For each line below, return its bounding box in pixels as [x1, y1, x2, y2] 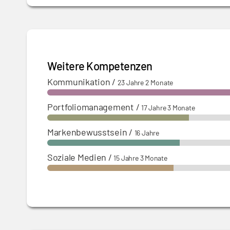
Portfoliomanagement [47, 101, 134, 112]
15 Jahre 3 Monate [113, 154, 167, 162]
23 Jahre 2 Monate [117, 78, 174, 87]
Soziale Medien [47, 151, 107, 163]
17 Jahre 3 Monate [141, 103, 195, 112]
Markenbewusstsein [47, 126, 127, 138]
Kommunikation [47, 76, 110, 87]
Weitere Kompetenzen [47, 59, 152, 72]
